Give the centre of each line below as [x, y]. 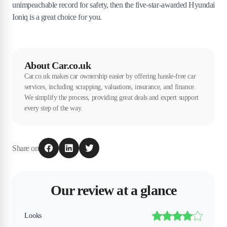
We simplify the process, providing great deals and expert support [111, 98]
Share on [26, 148]
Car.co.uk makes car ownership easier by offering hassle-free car [110, 77]
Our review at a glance [113, 191]
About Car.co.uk [58, 66]
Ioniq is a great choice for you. [57, 17]
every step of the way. [53, 108]
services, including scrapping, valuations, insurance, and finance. [110, 87]
